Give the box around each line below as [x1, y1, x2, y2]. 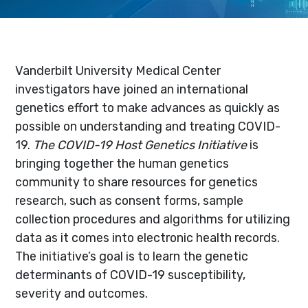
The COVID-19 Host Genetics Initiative [33, 137, 247, 152]
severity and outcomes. [15, 285, 148, 300]
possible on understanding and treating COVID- [15, 118, 281, 133]
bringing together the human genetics [15, 155, 230, 170]
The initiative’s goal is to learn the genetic [15, 248, 249, 263]
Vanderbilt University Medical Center [15, 63, 221, 78]
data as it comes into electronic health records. [15, 230, 280, 245]
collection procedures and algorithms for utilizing [15, 211, 291, 226]
